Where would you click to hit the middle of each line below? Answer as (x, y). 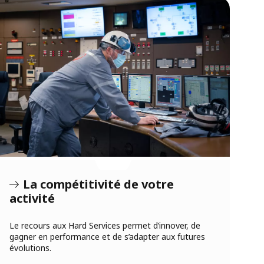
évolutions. (30, 247)
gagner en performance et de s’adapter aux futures (107, 236)
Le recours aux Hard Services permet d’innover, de (105, 225)
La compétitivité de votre (98, 184)
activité (32, 198)
